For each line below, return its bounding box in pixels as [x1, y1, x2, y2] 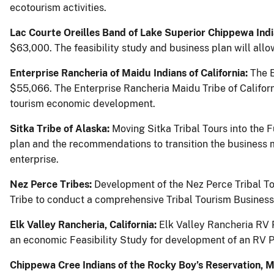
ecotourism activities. [10, 1, 106, 13]
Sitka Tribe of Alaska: [10, 122, 109, 135]
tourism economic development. [10, 97, 155, 109]
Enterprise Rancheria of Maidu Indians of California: [10, 67, 250, 79]
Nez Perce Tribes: [10, 178, 92, 190]
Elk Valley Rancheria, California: [10, 218, 159, 231]
